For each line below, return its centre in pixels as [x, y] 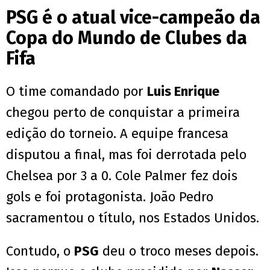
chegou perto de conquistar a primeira [123, 113]
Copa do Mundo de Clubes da [127, 38]
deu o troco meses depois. [179, 251]
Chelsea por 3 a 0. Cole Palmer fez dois [122, 176]
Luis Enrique [183, 92]
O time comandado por [77, 92]
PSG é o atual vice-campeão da [133, 18]
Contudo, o [40, 251]
